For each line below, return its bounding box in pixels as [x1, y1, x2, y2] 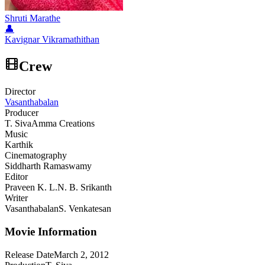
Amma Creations [31, 118, 95, 129]
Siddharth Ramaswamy [5, 161, 92, 172]
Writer [5, 193, 28, 203]
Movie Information [5, 225, 97, 238]
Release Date [5, 249, 54, 260]
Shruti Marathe [5, 13, 60, 24]
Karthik [5, 140, 33, 150]
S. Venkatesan [59, 203, 111, 214]
